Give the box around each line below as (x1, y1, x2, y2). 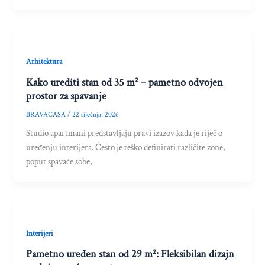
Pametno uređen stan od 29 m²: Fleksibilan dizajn (26, 247, 235, 261)
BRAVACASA (26, 110, 68, 119)
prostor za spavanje (26, 89, 107, 104)
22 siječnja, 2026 (72, 110, 119, 119)
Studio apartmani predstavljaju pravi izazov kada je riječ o (26, 127, 223, 139)
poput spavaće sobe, (26, 156, 93, 167)
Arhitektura (26, 57, 63, 67)
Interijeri (26, 228, 54, 238)
